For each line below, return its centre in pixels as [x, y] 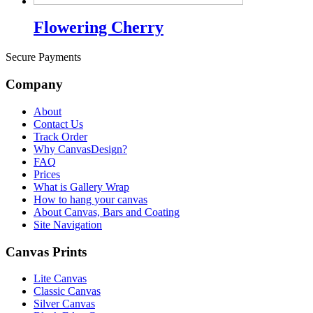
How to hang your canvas [90, 199]
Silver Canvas [64, 304]
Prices [47, 174]
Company [34, 85]
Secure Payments [43, 57]
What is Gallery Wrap [81, 187]
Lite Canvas [60, 279]
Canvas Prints [46, 252]
